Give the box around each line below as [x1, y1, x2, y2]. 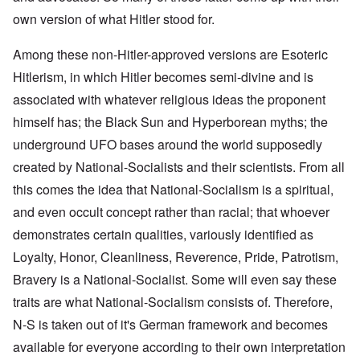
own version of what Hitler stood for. [13, 10, 215, 29]
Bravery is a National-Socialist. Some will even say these [13, 270, 337, 289]
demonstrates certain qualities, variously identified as [13, 225, 313, 244]
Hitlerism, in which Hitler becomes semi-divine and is [13, 67, 313, 87]
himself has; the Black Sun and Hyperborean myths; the [13, 112, 328, 132]
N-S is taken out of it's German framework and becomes [13, 315, 328, 334]
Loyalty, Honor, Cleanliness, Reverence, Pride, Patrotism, [13, 247, 338, 267]
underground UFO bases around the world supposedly [13, 135, 322, 154]
